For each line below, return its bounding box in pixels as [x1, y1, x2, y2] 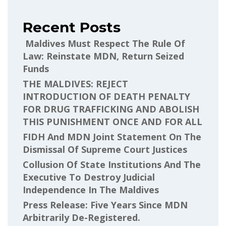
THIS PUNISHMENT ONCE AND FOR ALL [23, 115, 202, 128]
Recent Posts [23, 18, 121, 36]
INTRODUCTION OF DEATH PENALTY [23, 90, 190, 102]
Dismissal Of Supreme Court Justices [23, 143, 187, 155]
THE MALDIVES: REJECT [23, 77, 128, 90]
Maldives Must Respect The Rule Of [23, 37, 185, 49]
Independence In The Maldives [23, 183, 159, 196]
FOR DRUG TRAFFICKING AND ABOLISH [23, 102, 199, 115]
